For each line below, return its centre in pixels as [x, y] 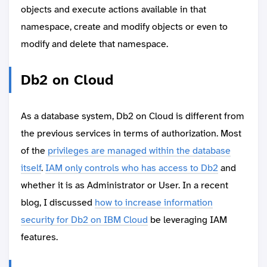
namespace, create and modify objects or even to [124, 27]
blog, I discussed [58, 203]
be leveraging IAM [187, 220]
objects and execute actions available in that [114, 10]
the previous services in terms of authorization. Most [131, 133]
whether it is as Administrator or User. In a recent [125, 185]
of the [34, 151]
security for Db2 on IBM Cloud [84, 220]
